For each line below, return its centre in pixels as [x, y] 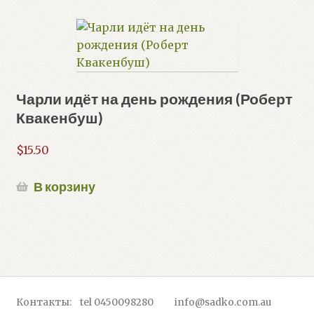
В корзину [64, 187]
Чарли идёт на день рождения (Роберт [154, 99]
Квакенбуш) [59, 118]
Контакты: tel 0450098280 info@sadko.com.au [143, 302]
